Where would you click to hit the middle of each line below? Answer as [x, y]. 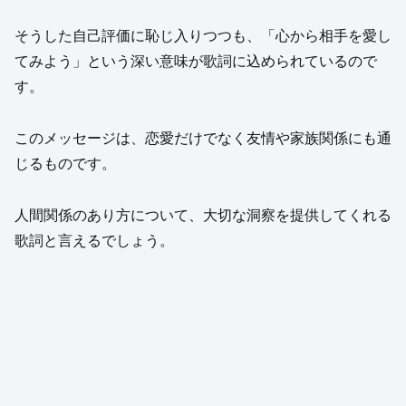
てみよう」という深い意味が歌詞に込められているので [196, 62]
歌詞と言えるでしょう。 [94, 241]
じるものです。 [65, 164]
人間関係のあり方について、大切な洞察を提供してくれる [203, 215]
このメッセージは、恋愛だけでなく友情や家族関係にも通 [203, 139]
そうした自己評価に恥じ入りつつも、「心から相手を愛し [203, 36]
